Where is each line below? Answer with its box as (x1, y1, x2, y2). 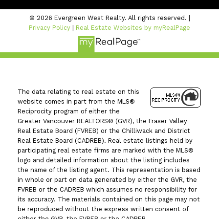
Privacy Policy (29, 24, 70, 32)
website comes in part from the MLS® (17, 97, 135, 105)
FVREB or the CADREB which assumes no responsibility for (17, 185, 197, 193)
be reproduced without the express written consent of (17, 205, 188, 213)
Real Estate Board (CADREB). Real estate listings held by (17, 136, 193, 144)
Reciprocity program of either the (17, 107, 120, 115)
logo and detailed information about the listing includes (17, 156, 190, 164)
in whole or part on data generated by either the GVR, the (17, 175, 197, 183)
